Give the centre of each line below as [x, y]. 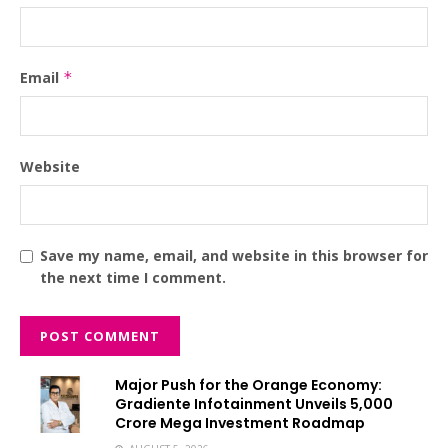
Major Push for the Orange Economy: [248, 385]
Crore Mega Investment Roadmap [240, 423]
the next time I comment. [133, 278]
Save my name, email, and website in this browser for [234, 256]
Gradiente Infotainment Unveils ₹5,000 [254, 404]
